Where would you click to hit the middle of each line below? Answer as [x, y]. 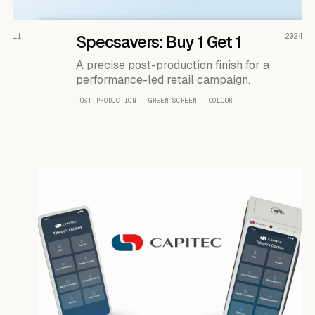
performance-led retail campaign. [163, 80]
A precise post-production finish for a [172, 65]
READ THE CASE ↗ [262, 32]
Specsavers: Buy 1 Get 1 [159, 42]
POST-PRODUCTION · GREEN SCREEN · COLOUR [154, 101]
